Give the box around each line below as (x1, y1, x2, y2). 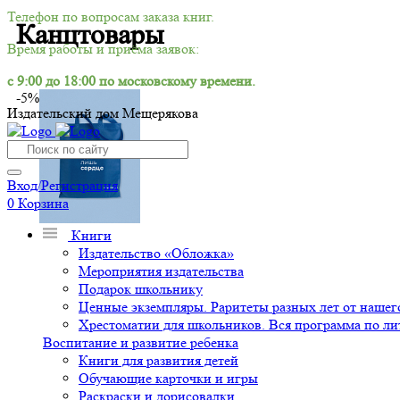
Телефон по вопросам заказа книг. (7, 8, 214, 25)
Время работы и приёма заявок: (7, 40, 199, 57)
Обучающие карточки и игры (79, 370, 258, 387)
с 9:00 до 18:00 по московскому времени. (7, 72, 255, 89)
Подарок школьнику (79, 280, 203, 297)
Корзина (18, 195, 69, 212)
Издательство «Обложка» (79, 245, 234, 262)
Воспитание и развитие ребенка (43, 334, 238, 351)
